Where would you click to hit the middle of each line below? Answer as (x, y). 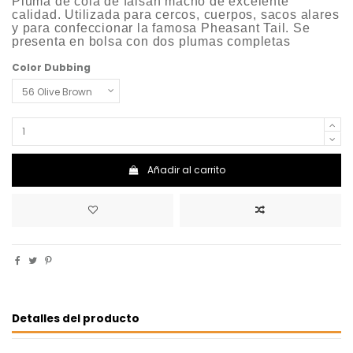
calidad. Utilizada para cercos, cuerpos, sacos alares (176, 14)
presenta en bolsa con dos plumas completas (151, 41)
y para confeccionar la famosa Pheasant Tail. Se (161, 28)
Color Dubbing (51, 67)
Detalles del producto (76, 318)
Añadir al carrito (186, 169)
